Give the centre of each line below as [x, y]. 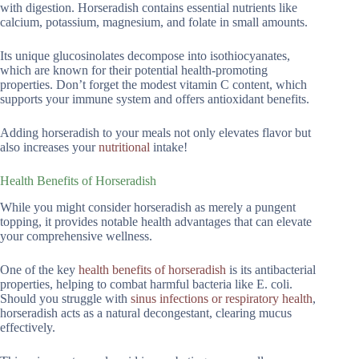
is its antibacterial [271, 269]
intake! [169, 147]
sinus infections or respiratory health [222, 298]
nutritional [124, 147]
